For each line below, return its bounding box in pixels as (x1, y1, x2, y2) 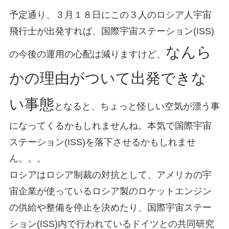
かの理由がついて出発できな (9, 70, 207, 86)
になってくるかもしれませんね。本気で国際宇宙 (9, 120, 212, 131)
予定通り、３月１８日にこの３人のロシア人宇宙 (9, 9, 212, 20)
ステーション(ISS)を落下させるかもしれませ (9, 136, 196, 147)
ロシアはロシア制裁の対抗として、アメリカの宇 (9, 169, 212, 180)
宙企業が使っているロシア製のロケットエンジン (9, 186, 212, 196)
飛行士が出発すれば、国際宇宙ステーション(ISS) (9, 26, 214, 36)
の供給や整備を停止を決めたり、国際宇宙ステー (9, 202, 212, 213)
